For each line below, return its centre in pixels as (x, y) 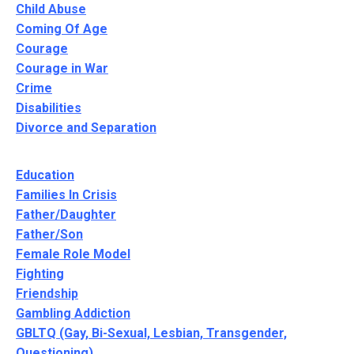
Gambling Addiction (73, 314)
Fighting (40, 274)
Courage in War (62, 69)
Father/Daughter (66, 215)
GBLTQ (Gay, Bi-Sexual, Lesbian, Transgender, (151, 333)
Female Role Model (73, 254)
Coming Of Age (62, 29)
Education (45, 175)
